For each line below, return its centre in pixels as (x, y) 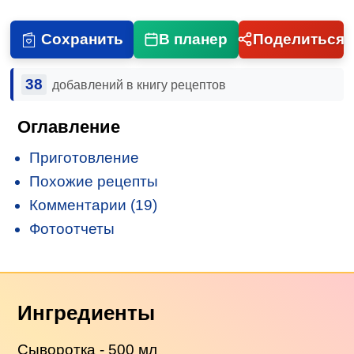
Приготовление (85, 157)
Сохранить (82, 39)
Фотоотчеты (72, 228)
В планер (194, 39)
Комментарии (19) (94, 205)
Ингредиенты (87, 313)
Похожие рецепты (94, 181)
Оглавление (69, 126)
